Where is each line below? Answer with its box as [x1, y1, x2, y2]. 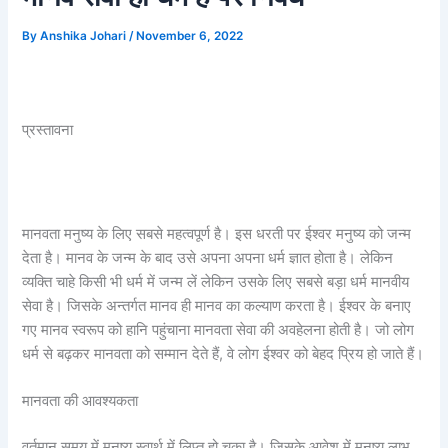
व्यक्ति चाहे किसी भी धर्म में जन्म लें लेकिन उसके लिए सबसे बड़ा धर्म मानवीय [22, 272, 410, 291]
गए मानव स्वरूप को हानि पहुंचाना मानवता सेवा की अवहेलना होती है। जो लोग [22, 320, 415, 339]
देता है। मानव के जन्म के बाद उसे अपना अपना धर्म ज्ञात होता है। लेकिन [22, 248, 394, 267]
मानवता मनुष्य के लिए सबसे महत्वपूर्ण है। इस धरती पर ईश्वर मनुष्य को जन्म [22, 224, 412, 243]
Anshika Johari [40, 29, 130, 44]
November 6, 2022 [136, 29, 244, 44]
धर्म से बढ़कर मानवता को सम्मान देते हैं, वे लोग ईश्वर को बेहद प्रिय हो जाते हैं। [22, 344, 425, 363]
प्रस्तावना [22, 120, 74, 139]
